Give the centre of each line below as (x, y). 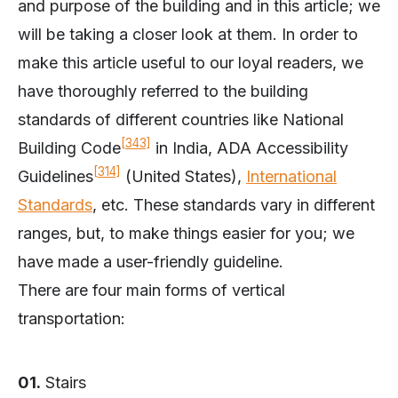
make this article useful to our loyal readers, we (191, 63)
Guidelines (56, 177)
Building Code (69, 148)
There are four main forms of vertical (151, 291)
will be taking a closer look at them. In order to (188, 35)
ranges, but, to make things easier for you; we (186, 234)
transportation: (72, 319)
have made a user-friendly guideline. (151, 262)
